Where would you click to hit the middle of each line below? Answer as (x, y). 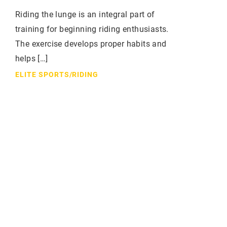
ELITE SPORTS (42, 74)
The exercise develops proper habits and (91, 44)
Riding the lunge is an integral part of (85, 14)
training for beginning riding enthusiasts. (92, 29)
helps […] (32, 58)
